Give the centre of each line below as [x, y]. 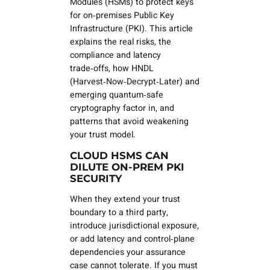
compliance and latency [115, 55]
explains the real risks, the [120, 42]
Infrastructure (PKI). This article [131, 28]
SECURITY [96, 178]
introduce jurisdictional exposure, [134, 226]
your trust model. [102, 134]
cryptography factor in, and [122, 108]
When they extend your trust [125, 199]
